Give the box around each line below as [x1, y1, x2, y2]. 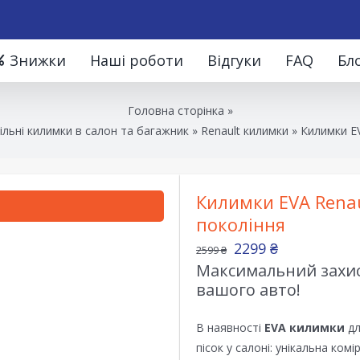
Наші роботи [90, 51, 183, 70]
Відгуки [207, 51, 261, 70]
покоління [196, 212, 285, 236]
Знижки [10, 51, 66, 70]
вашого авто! [196, 279, 301, 301]
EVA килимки [264, 320, 345, 335]
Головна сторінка [127, 102, 224, 118]
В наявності [196, 320, 264, 335]
